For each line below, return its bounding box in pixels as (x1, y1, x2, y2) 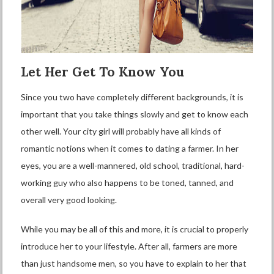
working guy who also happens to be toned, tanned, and (21, 177, 234, 188)
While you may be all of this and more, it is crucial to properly (21, 224, 249, 234)
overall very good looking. (21, 194, 117, 205)
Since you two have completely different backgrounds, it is (21, 92, 244, 102)
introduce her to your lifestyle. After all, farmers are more (21, 241, 238, 251)
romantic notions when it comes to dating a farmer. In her (21, 143, 239, 154)
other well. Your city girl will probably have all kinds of (21, 126, 221, 136)
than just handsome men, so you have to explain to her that (21, 258, 247, 268)
